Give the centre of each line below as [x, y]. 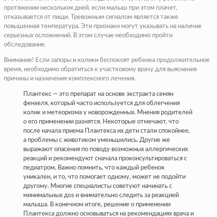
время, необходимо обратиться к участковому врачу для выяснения [100, 70]
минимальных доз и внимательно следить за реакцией [101, 196]
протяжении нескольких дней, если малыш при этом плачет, [91, 8]
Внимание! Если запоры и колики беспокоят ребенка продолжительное [107, 61]
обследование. [25, 45]
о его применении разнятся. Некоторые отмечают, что [101, 122]
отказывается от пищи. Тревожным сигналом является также [91, 17]
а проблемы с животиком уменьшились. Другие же [97, 140]
